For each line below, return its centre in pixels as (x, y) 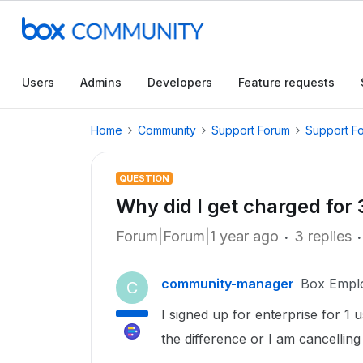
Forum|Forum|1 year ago (197, 236)
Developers (180, 82)
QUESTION (144, 178)
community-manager (228, 284)
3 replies (323, 236)
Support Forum (251, 130)
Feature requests (286, 82)
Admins (101, 82)
